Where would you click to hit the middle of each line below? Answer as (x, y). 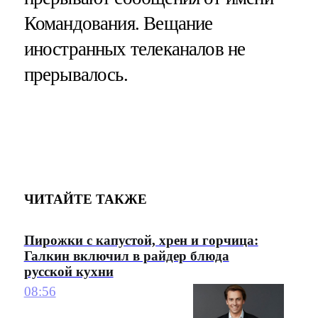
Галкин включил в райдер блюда (126, 256)
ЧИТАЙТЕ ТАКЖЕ (85, 199)
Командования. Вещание (118, 24)
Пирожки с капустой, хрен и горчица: (141, 240)
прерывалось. (76, 75)
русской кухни (68, 271)
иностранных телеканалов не (135, 49)
